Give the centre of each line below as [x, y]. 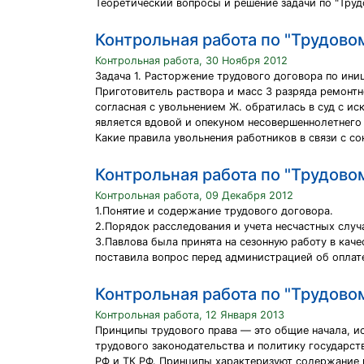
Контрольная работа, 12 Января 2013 [190, 315]
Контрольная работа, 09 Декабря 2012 [194, 195]
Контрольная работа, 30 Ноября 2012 [191, 61]
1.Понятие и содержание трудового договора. [214, 211]
